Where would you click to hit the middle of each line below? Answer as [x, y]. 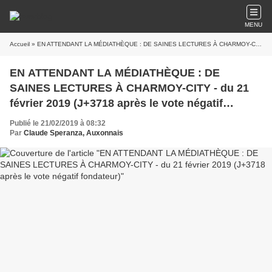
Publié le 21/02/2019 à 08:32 [58, 123]
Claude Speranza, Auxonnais [73, 133]
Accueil [20, 44]
